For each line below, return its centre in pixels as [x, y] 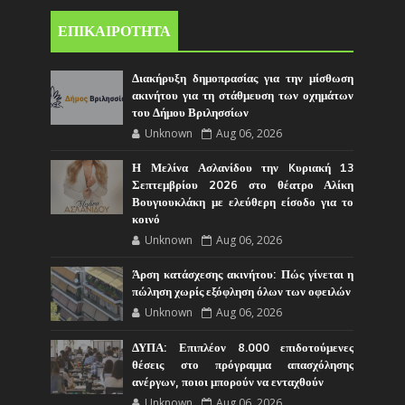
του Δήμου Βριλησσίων [191, 113]
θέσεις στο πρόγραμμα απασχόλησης [243, 365]
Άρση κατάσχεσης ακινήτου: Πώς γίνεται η [243, 274]
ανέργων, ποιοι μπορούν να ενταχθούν [228, 382]
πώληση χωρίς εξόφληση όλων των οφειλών [242, 292]
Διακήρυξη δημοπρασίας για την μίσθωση [243, 78]
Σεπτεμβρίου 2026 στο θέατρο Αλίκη [243, 185]
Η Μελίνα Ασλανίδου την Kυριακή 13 [243, 168]
